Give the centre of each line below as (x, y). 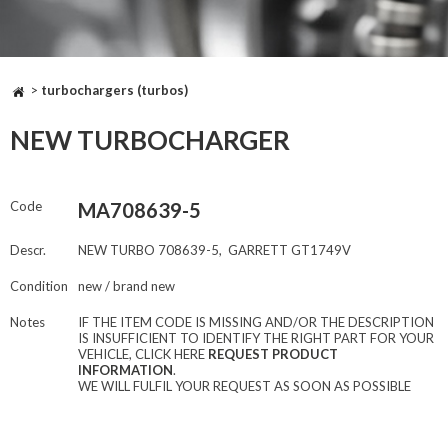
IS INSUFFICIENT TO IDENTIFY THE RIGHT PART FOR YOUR (256, 338)
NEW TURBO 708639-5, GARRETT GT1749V (214, 250)
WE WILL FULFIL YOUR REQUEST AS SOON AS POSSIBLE (244, 386)
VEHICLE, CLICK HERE (143, 354)
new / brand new (126, 286)
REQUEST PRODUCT (273, 354)
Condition (39, 286)
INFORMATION (125, 370)
